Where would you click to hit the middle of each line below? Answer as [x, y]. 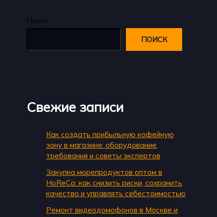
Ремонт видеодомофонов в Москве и [112, 210]
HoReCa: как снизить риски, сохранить [114, 183]
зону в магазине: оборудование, [102, 145]
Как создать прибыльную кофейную [110, 134]
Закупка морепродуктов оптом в [104, 172]
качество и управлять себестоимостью [116, 193]
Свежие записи [75, 107]
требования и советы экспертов [103, 155]
